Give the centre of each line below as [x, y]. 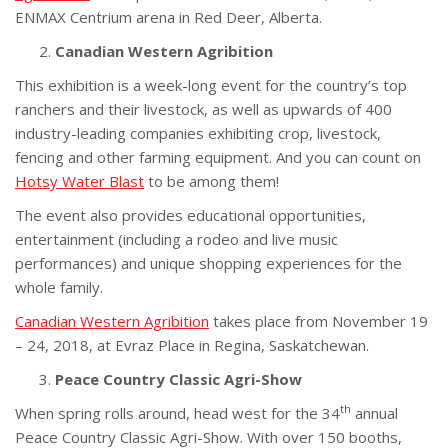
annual [374, 412]
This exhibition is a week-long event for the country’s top [211, 84]
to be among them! [211, 180]
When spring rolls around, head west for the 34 [177, 412]
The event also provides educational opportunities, [190, 214]
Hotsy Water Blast [79, 180]
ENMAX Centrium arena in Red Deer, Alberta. [168, 16]
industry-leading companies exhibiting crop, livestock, [198, 132]
